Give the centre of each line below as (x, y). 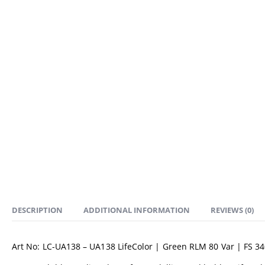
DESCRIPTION (37, 210)
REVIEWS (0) (232, 210)
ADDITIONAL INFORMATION (137, 210)
